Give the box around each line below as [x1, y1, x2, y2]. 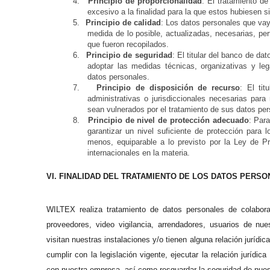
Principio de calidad [86, 18, 162, 27]
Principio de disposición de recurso [96, 83, 240, 92]
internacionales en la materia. [87, 148, 190, 157]
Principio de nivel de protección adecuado [87, 116, 249, 125]
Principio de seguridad [86, 51, 172, 60]
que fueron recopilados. [87, 40, 169, 49]
